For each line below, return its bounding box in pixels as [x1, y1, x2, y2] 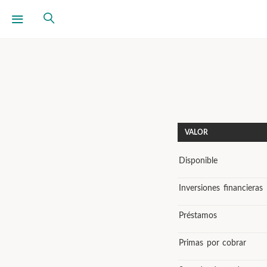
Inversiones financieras [179, 184, 263, 193]
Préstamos [179, 212, 217, 220]
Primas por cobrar [179, 239, 246, 247]
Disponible [179, 157, 218, 165]
